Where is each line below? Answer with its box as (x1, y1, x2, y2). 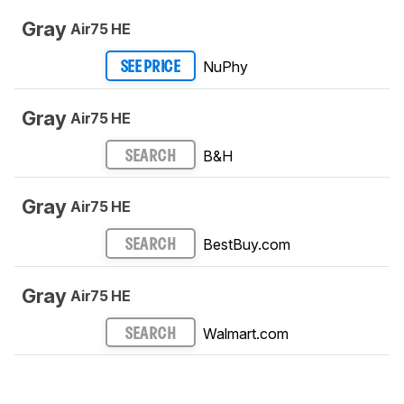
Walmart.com (203, 324, 289, 343)
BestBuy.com (203, 235, 290, 254)
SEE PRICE (120, 60, 181, 76)
